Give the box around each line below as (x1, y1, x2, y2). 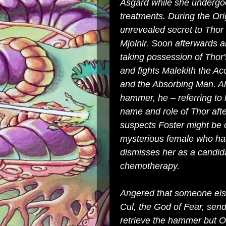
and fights (120, 66, 162, 76)
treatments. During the (120, 11, 212, 21)
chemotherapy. (120, 161, 180, 171)
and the (120, 79, 152, 89)
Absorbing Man (152, 79, 213, 89)
